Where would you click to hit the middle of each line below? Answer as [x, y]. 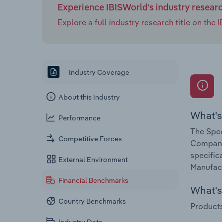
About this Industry [89, 97]
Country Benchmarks [92, 201]
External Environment [93, 160]
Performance [80, 118]
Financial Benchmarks [94, 181]
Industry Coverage [98, 72]
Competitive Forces [90, 139]
